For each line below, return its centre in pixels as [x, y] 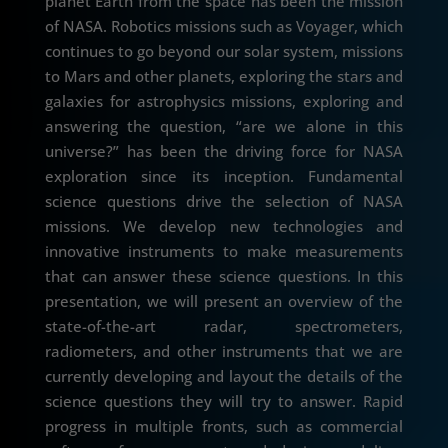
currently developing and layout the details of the [224, 376]
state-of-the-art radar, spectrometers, [224, 326]
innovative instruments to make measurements [224, 251]
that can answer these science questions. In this [224, 276]
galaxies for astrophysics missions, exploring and [224, 101]
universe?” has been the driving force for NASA [224, 151]
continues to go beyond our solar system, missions [224, 51]
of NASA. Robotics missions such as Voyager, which [224, 26]
